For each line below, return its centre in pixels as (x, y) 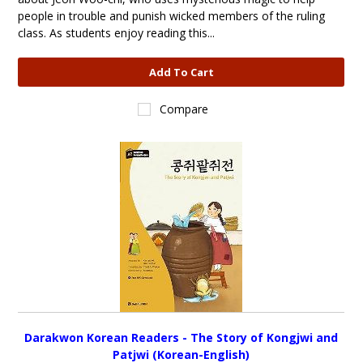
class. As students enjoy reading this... (117, 33)
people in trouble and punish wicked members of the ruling (172, 16)
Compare (184, 109)
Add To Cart (181, 72)
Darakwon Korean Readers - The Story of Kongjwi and (181, 337)
